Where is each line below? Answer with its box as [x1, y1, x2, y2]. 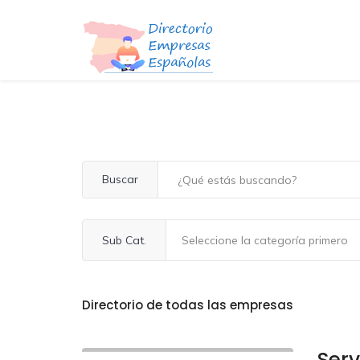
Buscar [102, 172, 138, 186]
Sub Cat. [102, 232, 146, 247]
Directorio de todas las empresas [82, 296, 293, 313]
